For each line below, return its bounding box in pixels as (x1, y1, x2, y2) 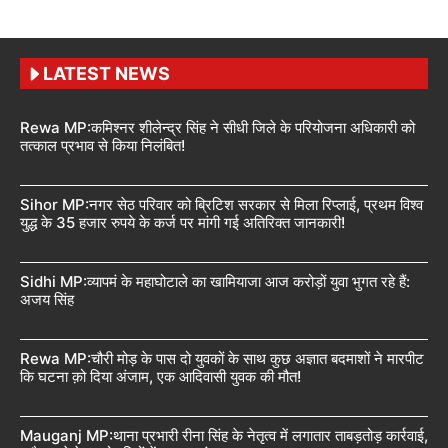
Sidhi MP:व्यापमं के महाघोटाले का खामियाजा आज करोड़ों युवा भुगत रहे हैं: (20, 272, 410, 292)
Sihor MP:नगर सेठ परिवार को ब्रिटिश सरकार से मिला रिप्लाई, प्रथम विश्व (20, 195, 423, 215)
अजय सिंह (20, 290, 78, 310)
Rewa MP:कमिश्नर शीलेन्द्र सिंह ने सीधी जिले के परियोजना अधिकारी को (20, 118, 415, 138)
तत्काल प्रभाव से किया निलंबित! (20, 136, 185, 156)
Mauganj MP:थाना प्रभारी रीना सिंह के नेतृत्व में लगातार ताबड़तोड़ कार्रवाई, (20, 426, 428, 446)
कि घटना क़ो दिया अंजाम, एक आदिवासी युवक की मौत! (20, 367, 301, 387)
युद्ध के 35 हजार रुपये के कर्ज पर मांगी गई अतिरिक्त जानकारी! (20, 213, 345, 233)
